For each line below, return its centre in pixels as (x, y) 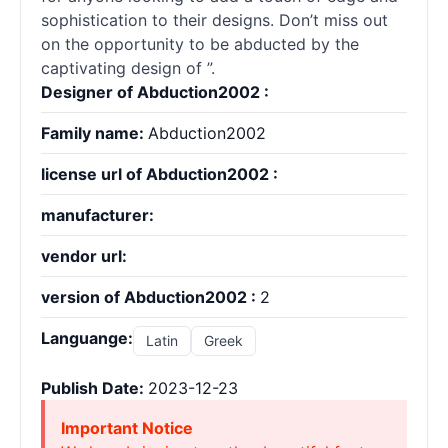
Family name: (94, 133)
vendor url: (84, 256)
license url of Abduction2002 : (159, 174)
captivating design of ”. (128, 68)
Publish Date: (94, 388)
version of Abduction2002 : (150, 297)
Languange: (87, 338)
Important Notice (127, 428)
